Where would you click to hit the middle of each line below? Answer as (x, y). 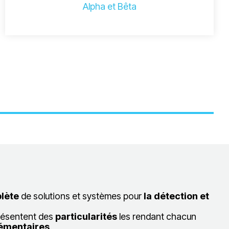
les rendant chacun (157, 216)
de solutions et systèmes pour (81, 196)
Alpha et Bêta (109, 6)
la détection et (176, 196)
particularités (86, 216)
